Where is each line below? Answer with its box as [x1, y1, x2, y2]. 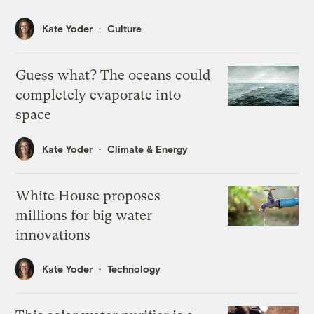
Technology [107, 263, 161, 275]
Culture [107, 22, 142, 35]
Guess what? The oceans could [15, 67, 211, 84]
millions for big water [15, 207, 153, 224]
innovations [15, 226, 91, 243]
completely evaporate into [15, 87, 182, 104]
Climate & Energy [107, 142, 189, 155]
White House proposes [15, 187, 161, 204]
